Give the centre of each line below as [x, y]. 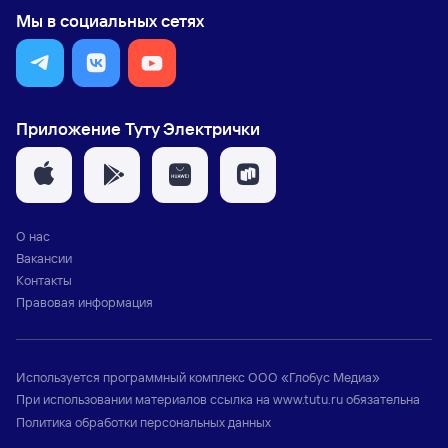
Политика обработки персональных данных [143, 422]
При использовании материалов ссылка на [144, 399]
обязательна [381, 399]
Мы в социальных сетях [110, 20]
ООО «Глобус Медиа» [314, 377]
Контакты [44, 280]
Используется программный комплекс [130, 377]
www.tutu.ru [308, 399]
